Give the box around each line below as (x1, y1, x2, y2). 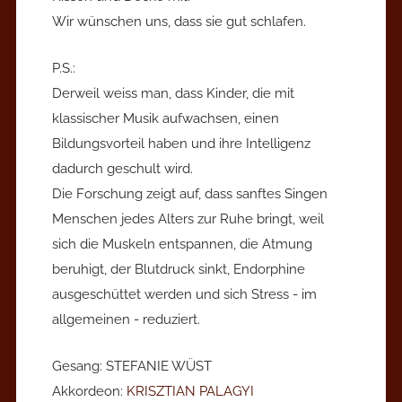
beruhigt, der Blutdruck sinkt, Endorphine (52, 260, 305, 277)
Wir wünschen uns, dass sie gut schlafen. (52, 13, 306, 30)
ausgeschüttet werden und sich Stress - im (52, 285, 317, 302)
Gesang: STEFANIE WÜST (52, 357, 212, 374)
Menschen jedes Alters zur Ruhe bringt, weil (52, 210, 324, 227)
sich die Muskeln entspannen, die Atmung (52, 235, 312, 252)
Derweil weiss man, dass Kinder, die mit (52, 84, 294, 101)
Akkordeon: (52, 382, 127, 399)
